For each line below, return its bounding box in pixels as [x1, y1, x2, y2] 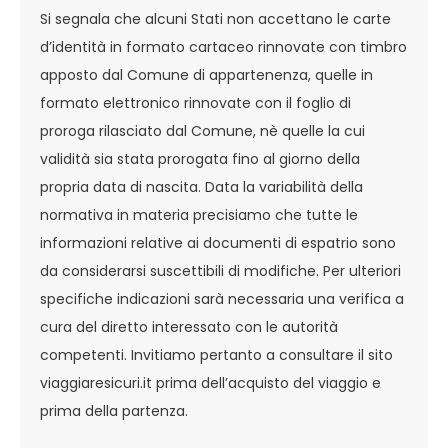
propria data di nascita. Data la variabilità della [40, 177, 363, 197]
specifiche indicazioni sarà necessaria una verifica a [40, 289, 404, 309]
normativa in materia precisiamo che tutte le [40, 205, 358, 225]
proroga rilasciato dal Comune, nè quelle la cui [40, 121, 365, 141]
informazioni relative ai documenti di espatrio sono [40, 233, 396, 253]
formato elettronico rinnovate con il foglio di [40, 93, 351, 113]
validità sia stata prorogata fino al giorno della [40, 149, 360, 169]
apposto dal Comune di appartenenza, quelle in [40, 65, 373, 85]
